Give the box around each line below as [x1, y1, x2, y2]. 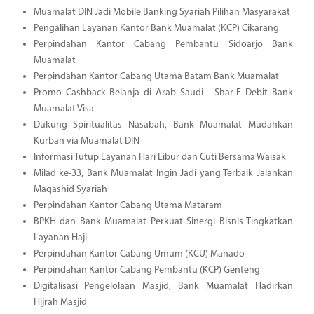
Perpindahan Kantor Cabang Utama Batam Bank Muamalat [33, 71, 279, 82]
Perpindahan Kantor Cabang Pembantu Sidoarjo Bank [33, 39, 293, 50]
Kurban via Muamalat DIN [33, 135, 139, 146]
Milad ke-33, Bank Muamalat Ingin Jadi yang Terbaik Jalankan [33, 168, 293, 179]
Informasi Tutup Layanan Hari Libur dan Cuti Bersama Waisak [33, 151, 286, 163]
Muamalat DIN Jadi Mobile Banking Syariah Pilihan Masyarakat [33, 6, 290, 18]
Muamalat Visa [33, 103, 94, 114]
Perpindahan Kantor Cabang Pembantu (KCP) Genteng [33, 264, 260, 275]
